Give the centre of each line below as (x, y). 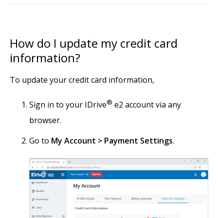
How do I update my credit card (94, 43)
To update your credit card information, (82, 80)
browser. (45, 120)
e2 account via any (147, 104)
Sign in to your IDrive (68, 104)
